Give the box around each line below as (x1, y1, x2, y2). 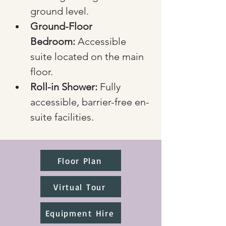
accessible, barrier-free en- (30, 96, 149, 108)
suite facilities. (30, 111, 94, 123)
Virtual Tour (53, 181, 106, 192)
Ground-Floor (30, 20, 95, 32)
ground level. (30, 5, 89, 17)
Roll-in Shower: (30, 81, 97, 93)
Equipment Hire (45, 207, 115, 218)
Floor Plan (57, 155, 102, 166)
